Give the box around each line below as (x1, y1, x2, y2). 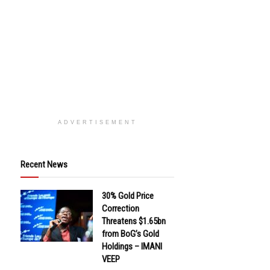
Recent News (20, 159, 67, 170)
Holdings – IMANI (102, 241, 162, 252)
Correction (102, 203, 139, 214)
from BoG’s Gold (102, 228, 159, 239)
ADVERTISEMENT (57, 119, 137, 125)
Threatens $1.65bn (102, 216, 166, 227)
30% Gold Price (102, 190, 154, 201)
